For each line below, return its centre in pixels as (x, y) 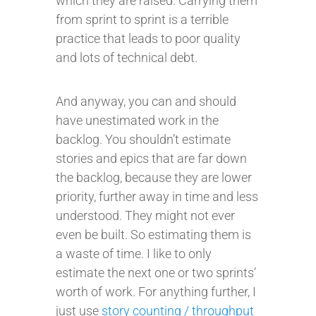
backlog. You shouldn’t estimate (143, 139)
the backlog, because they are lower (154, 177)
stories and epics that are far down (151, 158)
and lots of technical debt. (127, 57)
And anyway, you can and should (146, 101)
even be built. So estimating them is (153, 235)
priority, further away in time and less (157, 196)
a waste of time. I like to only (134, 254)
